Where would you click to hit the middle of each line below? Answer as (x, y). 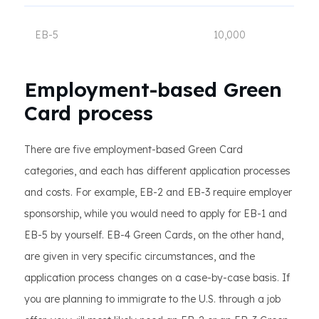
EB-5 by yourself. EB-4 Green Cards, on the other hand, (154, 235)
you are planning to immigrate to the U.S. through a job (152, 299)
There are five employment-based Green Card (134, 150)
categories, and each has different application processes (157, 171)
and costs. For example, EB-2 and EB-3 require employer (158, 192)
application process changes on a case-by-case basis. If (157, 278)
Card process (89, 113)
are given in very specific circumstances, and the (140, 256)
